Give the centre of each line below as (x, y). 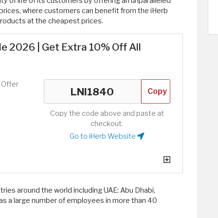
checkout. (107, 124)
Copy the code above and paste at (107, 113)
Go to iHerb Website (104, 136)
